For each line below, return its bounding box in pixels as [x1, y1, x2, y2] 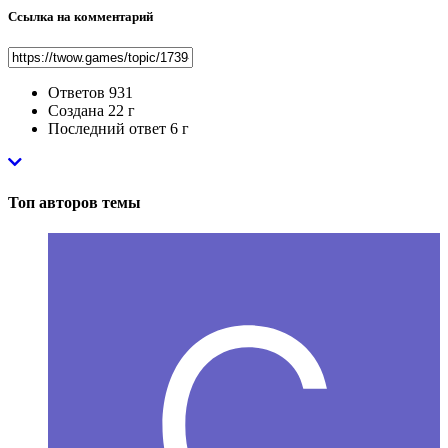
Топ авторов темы [8, 193, 141, 211]
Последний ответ [48, 120, 170, 138]
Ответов [48, 84, 105, 102]
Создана [48, 102, 104, 120]
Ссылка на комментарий [8, 9, 153, 25]
